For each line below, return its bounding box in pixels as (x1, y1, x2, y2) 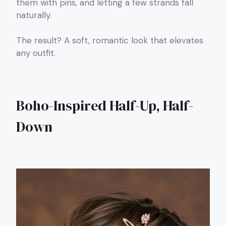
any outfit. (16, 47, 55, 59)
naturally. (16, 9, 51, 21)
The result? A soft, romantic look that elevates (16, 35, 203, 46)
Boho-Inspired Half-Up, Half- (16, 96, 193, 116)
